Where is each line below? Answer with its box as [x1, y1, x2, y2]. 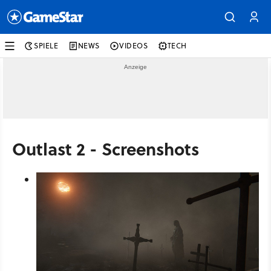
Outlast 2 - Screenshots [12, 136, 199, 161]
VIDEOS [119, 41, 148, 51]
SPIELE [34, 41, 59, 51]
